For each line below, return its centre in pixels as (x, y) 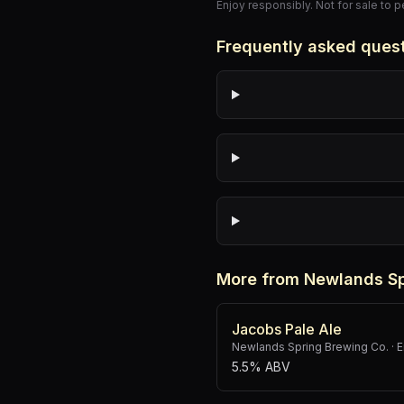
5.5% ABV (261, 367)
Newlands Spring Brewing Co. (310, 347)
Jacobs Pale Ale (287, 329)
